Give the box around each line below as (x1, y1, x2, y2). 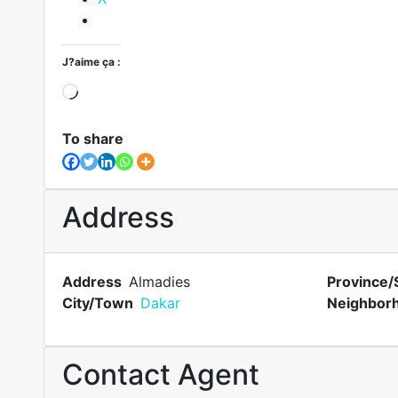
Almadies (128, 273, 190, 291)
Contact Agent (61, 357, 259, 392)
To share (61, 130, 123, 147)
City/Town (61, 294, 133, 312)
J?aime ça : (61, 55, 121, 68)
